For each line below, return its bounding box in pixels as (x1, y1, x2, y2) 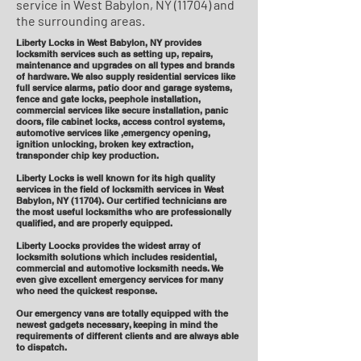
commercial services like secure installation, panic (16, 105, 228, 116)
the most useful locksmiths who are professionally (16, 206, 231, 218)
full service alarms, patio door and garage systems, (16, 82, 232, 93)
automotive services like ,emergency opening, (16, 127, 210, 139)
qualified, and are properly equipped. (16, 218, 172, 229)
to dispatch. (16, 342, 67, 353)
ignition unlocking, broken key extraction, (16, 139, 193, 150)
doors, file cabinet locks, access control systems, (16, 116, 225, 127)
